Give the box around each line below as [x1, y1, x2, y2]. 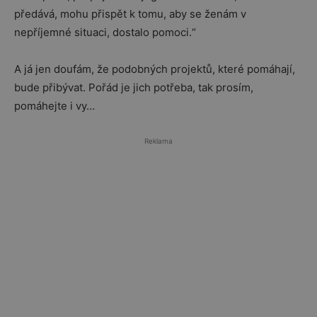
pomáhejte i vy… [14, 99, 95, 113]
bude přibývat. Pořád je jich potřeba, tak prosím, [14, 81, 253, 94]
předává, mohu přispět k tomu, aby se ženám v [14, 7, 246, 21]
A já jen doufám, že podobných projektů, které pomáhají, [14, 62, 295, 76]
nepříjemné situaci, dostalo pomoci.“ [14, 25, 196, 39]
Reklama [144, 137, 173, 145]
